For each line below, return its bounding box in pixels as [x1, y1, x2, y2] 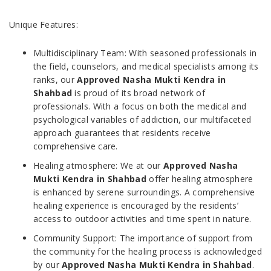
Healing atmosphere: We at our [33, 160, 163, 172]
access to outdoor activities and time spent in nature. [33, 213, 252, 225]
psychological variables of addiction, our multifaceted [33, 114, 252, 126]
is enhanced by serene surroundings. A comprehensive [33, 186, 255, 198]
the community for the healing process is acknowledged [33, 246, 262, 258]
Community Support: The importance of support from [33, 232, 253, 244]
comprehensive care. [33, 140, 118, 152]
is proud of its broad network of [74, 87, 206, 99]
